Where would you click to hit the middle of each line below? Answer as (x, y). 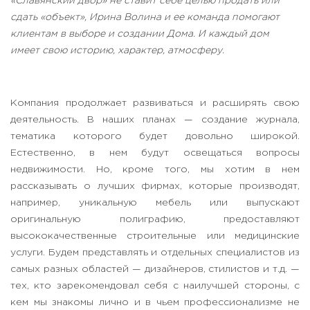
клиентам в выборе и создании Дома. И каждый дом (140, 34)
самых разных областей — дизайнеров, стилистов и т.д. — (155, 270)
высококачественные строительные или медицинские (155, 236)
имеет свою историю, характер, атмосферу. (117, 51)
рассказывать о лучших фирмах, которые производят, (155, 186)
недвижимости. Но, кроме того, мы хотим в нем (155, 170)
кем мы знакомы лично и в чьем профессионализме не (155, 303)
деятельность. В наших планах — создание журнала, (155, 120)
